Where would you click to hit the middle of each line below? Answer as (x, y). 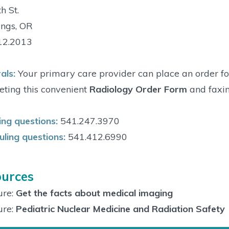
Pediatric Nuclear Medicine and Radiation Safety (120, 209)
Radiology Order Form (138, 89)
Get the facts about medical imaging (94, 193)
